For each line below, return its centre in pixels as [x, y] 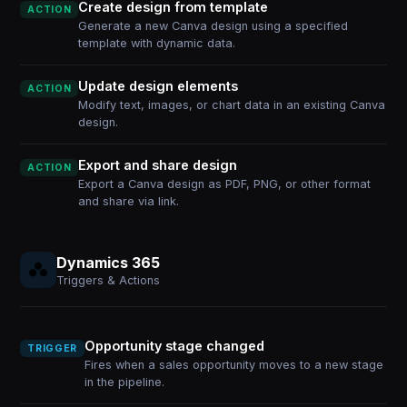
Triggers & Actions [109, 280]
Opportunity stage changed [174, 346]
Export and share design [158, 165]
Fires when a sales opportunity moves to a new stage [233, 365]
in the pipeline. [124, 382]
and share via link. [129, 201]
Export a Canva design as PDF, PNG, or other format [225, 184]
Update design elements [159, 86]
